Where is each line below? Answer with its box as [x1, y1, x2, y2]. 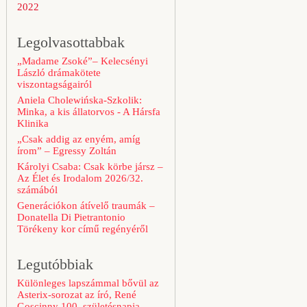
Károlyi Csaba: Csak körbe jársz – [17, 161, 163, 172]
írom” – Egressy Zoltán [17, 145, 116, 156]
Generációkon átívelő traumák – [17, 200, 155, 211]
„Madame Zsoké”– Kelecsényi [17, 56, 148, 66]
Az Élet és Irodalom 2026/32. [17, 173, 143, 184]
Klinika [17, 118, 49, 129]
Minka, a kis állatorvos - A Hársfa [17, 106, 160, 117]
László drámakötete [17, 67, 101, 78]
